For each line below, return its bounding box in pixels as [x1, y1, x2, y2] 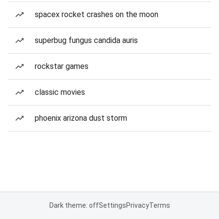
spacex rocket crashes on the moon [35, 10, 158, 19]
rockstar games [35, 62, 88, 71]
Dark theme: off [49, 201, 99, 209]
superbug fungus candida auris [35, 36, 138, 45]
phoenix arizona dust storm [35, 113, 127, 123]
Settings [98, 201, 126, 209]
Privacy [126, 201, 149, 209]
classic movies [35, 88, 85, 97]
